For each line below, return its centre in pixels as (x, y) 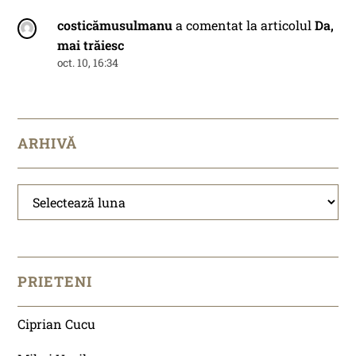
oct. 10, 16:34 (88, 63)
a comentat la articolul (244, 25)
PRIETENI (55, 281)
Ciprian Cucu (57, 323)
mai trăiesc (91, 45)
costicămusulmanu (115, 25)
